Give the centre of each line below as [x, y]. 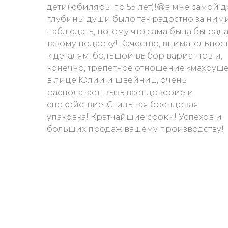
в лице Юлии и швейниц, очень [117, 80]
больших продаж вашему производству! [135, 129]
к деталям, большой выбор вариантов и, [135, 56]
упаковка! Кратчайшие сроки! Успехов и [134, 117]
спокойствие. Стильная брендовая [123, 105]
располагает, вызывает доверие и [120, 92]
